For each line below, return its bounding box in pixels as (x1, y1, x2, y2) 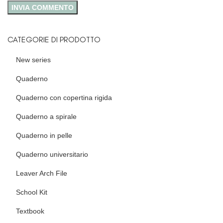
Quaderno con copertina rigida (16, 93, 112, 102)
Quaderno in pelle (16, 131, 72, 139)
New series (16, 55, 51, 64)
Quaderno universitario (16, 150, 88, 158)
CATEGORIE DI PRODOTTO (7, 34, 101, 44)
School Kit (16, 188, 47, 196)
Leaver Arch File (16, 169, 67, 177)
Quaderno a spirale (16, 112, 77, 120)
